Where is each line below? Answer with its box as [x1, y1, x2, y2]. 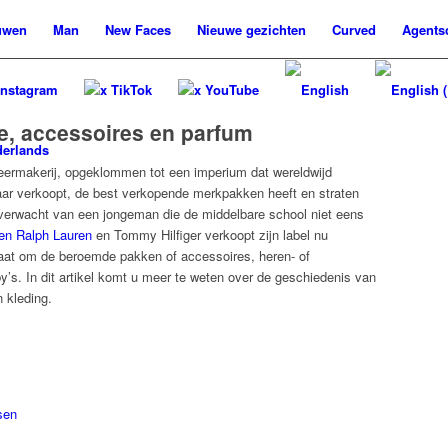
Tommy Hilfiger [114, 225, 201, 244]
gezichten [242, 20, 306, 39]
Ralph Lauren [16, 225, 92, 244]
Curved [332, 20, 376, 39]
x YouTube [194, 80, 259, 99]
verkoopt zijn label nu [201, 225, 328, 244]
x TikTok [100, 80, 152, 99]
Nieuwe [197, 20, 242, 39]
